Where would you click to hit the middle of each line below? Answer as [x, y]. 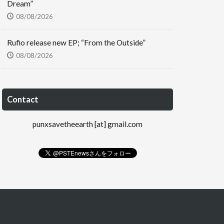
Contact [23, 99]
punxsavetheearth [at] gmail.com [87, 124]
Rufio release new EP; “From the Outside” [76, 42]
